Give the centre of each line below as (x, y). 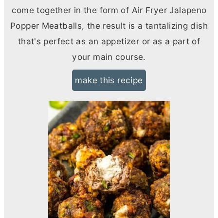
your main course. (109, 57)
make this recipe (109, 80)
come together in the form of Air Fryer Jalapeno (109, 10)
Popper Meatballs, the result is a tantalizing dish (109, 26)
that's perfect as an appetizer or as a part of (109, 41)
